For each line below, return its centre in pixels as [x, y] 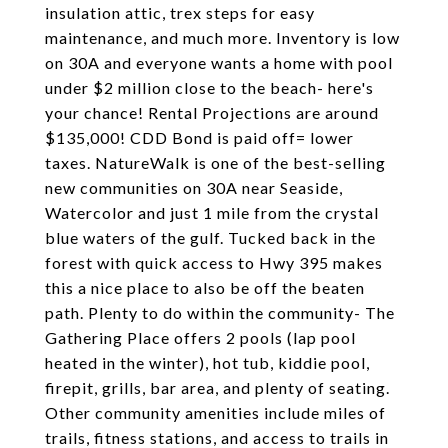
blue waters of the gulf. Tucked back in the [210, 237]
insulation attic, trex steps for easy [180, 12]
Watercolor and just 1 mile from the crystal [212, 212]
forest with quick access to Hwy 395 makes [214, 262]
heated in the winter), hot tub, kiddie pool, [207, 362]
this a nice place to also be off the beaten [205, 287]
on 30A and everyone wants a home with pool [219, 62]
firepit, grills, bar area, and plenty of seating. [217, 387]
